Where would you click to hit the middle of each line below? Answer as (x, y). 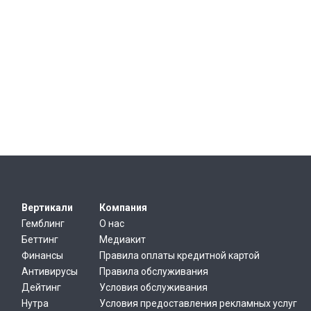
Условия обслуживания (153, 287)
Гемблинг (43, 224)
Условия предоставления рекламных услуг (198, 303)
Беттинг (40, 239)
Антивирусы (49, 271)
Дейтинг (41, 287)
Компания (123, 208)
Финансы (42, 255)
